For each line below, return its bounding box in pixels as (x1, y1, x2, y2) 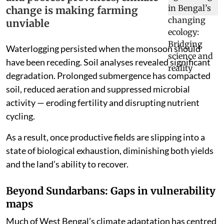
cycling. (6, 110, 35, 121)
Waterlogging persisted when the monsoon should (6, 42, 200, 54)
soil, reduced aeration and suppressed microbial (6, 83, 190, 94)
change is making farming (6, 3, 138, 16)
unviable (6, 16, 49, 29)
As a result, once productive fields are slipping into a (6, 131, 205, 142)
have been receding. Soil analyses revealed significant (6, 56, 210, 67)
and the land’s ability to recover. (6, 158, 128, 169)
